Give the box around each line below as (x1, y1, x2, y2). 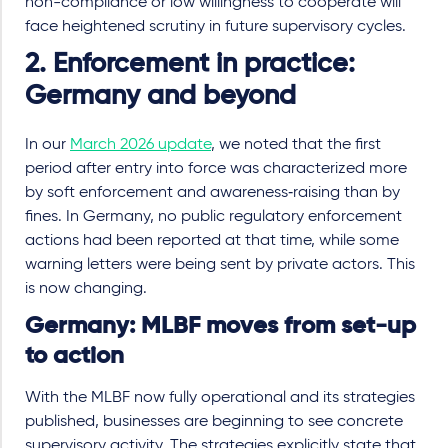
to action (25, 343, 124, 368)
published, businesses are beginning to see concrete (25, 413, 403, 430)
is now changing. (25, 280, 147, 297)
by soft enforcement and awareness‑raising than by (25, 184, 400, 201)
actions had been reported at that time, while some (25, 232, 399, 249)
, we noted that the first (211, 136, 381, 153)
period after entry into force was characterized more (25, 160, 407, 177)
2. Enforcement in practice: (25, 50, 355, 78)
